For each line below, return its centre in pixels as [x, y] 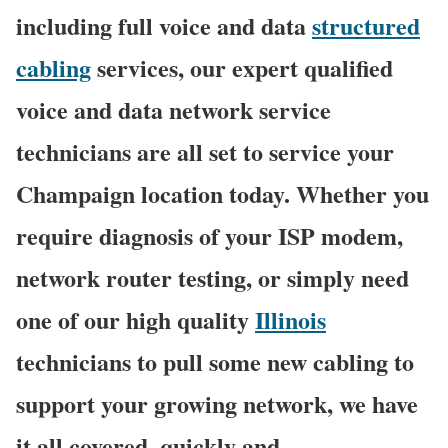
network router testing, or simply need [212, 278]
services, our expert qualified [242, 68]
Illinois [290, 320]
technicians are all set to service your [205, 152]
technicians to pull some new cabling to [215, 362]
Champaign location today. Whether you [222, 194]
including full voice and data [164, 26]
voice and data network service [173, 110]
